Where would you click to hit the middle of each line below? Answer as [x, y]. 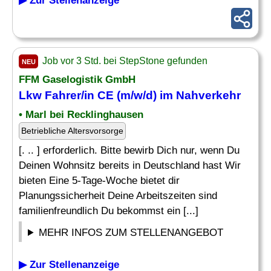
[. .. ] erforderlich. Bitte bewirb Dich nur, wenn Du [129, 150]
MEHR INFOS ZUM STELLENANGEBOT [131, 233]
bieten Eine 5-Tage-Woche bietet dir [99, 181]
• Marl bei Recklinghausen [81, 115]
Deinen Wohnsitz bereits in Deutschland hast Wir [130, 165]
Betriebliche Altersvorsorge [72, 131]
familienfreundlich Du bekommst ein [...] [109, 211]
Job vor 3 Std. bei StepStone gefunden [124, 61]
